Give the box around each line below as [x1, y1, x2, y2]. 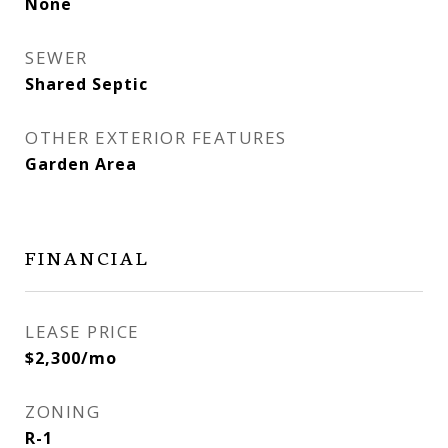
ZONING [25, 400, 100, 423]
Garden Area [25, 153, 137, 175]
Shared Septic [25, 73, 148, 95]
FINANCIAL [25, 243, 149, 270]
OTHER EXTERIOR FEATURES [25, 126, 287, 149]
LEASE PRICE [25, 320, 140, 343]
